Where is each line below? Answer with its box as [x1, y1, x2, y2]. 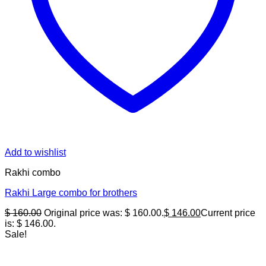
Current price [201, 208, 255, 218]
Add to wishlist [5, 147, 66, 158]
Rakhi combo [5, 167, 61, 178]
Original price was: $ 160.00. [44, 208, 164, 218]
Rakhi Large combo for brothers [5, 188, 137, 198]
